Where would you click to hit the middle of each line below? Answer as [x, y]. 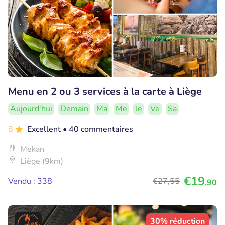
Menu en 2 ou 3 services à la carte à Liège [105, 91]
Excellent [45, 129]
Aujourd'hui [31, 109]
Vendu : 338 [30, 181]
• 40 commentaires [98, 129]
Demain [74, 109]
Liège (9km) [42, 161]
